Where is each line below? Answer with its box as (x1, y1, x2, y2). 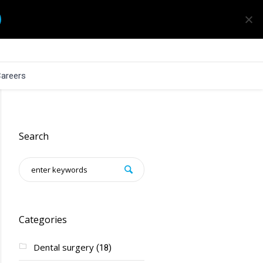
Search (18, 130, 49, 143)
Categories (18, 213, 67, 226)
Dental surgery (33, 241, 94, 253)
